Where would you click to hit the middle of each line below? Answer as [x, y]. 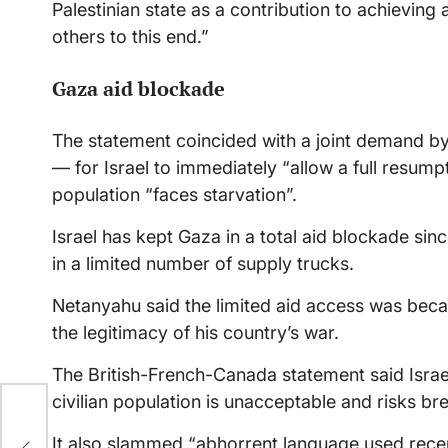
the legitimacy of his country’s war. [195, 333]
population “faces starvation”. [174, 195]
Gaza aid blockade [138, 88]
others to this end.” [130, 37]
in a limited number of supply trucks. [203, 264]
